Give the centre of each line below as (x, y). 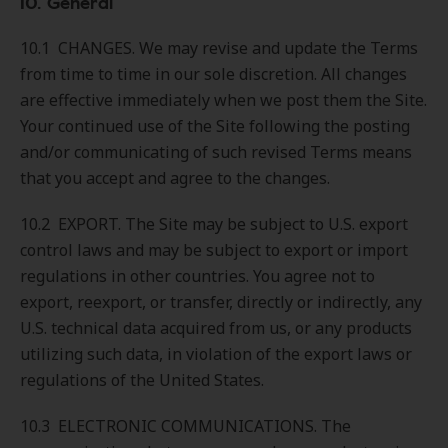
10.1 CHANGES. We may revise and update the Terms (219, 48)
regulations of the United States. (142, 380)
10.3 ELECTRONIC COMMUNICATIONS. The (185, 426)
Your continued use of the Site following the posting (215, 126)
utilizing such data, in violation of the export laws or (216, 354)
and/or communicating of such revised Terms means (216, 152)
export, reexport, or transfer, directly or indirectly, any (221, 302)
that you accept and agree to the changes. (175, 178)
